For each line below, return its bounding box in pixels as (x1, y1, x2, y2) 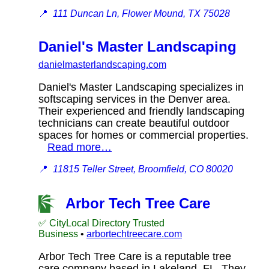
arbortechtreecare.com (86, 228, 182, 239)
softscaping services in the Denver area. (38, 92, 231, 105)
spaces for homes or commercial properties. (38, 128, 249, 141)
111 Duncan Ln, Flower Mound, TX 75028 (53, 8, 230, 19)
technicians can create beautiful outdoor (38, 116, 229, 129)
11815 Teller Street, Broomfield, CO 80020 (53, 163, 233, 174)
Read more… (47, 141, 112, 153)
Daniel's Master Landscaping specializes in (38, 80, 244, 93)
